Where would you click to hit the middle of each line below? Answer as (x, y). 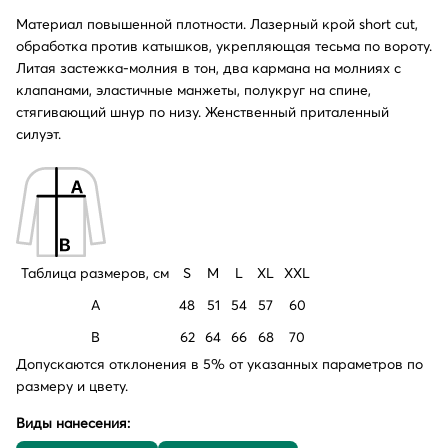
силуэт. (38, 133)
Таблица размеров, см (95, 272)
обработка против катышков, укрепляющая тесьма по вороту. (224, 45)
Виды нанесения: (73, 422)
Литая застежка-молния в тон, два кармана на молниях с (208, 67)
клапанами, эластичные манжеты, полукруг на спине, (193, 89)
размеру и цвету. (72, 385)
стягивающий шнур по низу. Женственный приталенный (202, 111)
